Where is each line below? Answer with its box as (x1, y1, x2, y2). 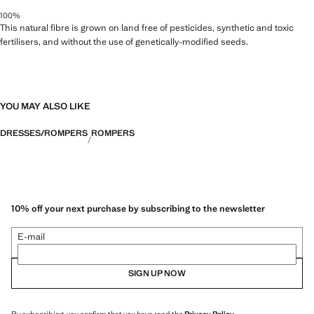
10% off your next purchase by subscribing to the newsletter (11, 203, 265, 215)
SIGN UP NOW (128, 268, 186, 280)
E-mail (18, 231, 45, 243)
